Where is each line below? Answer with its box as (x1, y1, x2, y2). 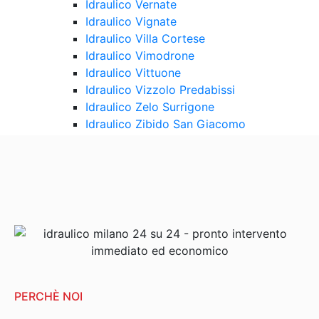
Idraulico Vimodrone (85, 48, 194, 63)
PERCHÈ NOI (14, 288, 83, 303)
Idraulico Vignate (85, 14, 177, 28)
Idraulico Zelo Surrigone (85, 99, 214, 114)
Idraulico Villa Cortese (85, 31, 205, 46)
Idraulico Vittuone (85, 65, 181, 80)
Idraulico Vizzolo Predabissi (85, 82, 235, 97)
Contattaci (28, 133, 85, 148)
